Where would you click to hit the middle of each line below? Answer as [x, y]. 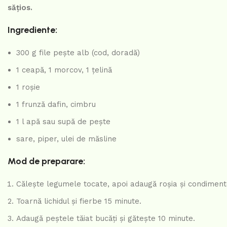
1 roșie [28, 87]
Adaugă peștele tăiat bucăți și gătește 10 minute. [106, 218]
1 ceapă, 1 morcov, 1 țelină [64, 70]
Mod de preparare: [46, 161]
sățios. [20, 7]
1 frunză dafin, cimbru [56, 104]
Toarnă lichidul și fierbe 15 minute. [79, 201]
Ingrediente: [32, 30]
